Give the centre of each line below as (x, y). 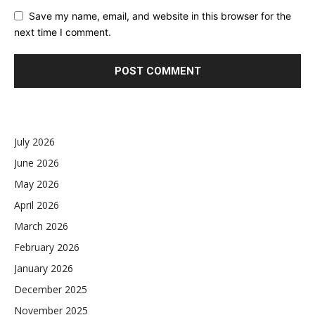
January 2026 (44, 268)
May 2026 (37, 184)
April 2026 (37, 205)
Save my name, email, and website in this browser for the (160, 15)
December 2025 (51, 289)
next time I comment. (63, 32)
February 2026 (47, 247)
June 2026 (37, 162)
